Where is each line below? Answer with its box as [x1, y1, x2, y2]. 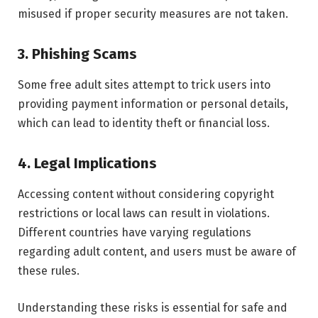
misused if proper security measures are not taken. [18, 6, 288, 21]
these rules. [18, 264, 79, 278]
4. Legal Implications [18, 154, 157, 172]
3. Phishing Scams [18, 45, 137, 62]
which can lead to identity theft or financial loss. [18, 116, 270, 130]
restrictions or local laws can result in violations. [18, 207, 270, 221]
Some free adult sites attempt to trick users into [18, 77, 270, 92]
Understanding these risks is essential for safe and [18, 300, 287, 314]
